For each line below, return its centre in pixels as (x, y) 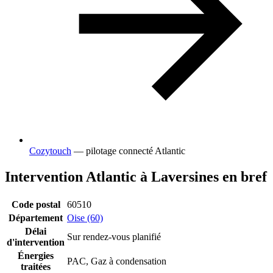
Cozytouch (50, 151)
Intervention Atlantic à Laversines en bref (136, 177)
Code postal (36, 205)
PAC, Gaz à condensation (117, 261)
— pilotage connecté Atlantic (129, 151)
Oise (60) (85, 218)
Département (36, 218)
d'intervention (36, 243)
